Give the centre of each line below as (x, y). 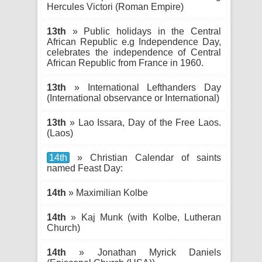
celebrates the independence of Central (134, 52)
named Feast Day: (85, 168)
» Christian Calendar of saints (145, 158)
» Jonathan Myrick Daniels (144, 252)
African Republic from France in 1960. (125, 63)
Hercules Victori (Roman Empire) (115, 7)
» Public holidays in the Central (144, 31)
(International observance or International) (133, 98)
